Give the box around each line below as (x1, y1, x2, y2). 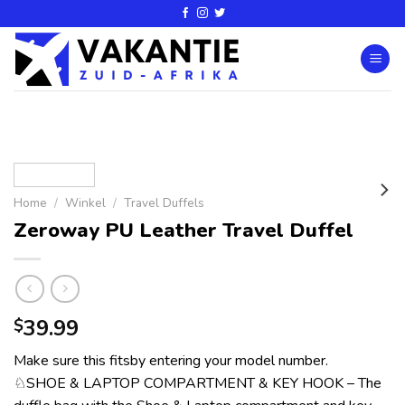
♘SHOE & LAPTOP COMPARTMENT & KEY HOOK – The (14, 373, 381, 394)
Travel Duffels (124, 194, 205, 212)
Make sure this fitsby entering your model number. (14, 351, 328, 372)
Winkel (65, 194, 107, 212)
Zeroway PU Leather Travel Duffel (14, 215, 353, 244)
